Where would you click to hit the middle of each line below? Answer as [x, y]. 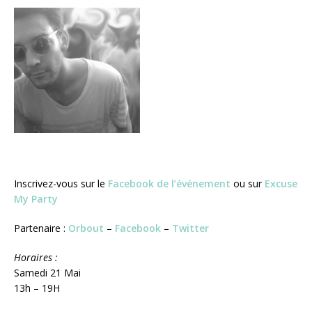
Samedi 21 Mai [47, 272]
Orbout [86, 228]
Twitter [190, 228]
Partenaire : [41, 228]
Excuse [281, 183]
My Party [36, 198]
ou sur [249, 183]
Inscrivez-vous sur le [61, 183]
